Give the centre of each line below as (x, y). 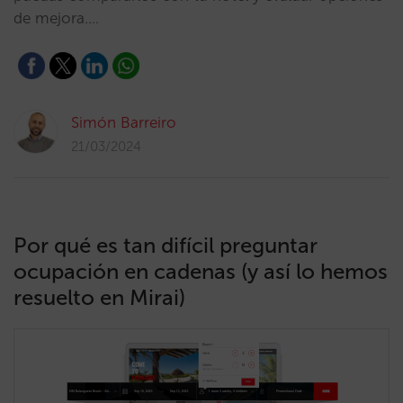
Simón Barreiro (124, 122)
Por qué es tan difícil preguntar (166, 245)
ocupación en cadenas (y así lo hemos (201, 271)
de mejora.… (56, 18)
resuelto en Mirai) (99, 297)
